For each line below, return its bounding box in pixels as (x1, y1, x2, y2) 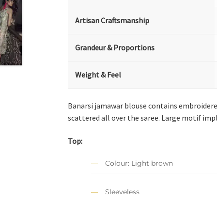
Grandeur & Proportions (75, 43, 155, 53)
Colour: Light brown (105, 159, 173, 168)
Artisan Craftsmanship (75, 15, 150, 26)
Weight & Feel (75, 70, 122, 80)
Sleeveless (105, 187, 140, 196)
